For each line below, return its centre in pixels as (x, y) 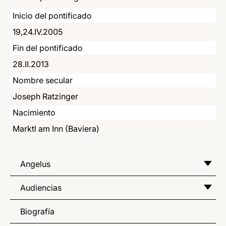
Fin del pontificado (48, 48)
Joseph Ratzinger (45, 96)
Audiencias (41, 187)
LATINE (169, 7)
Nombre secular (43, 80)
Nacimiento (34, 112)
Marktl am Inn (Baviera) (56, 128)
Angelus (35, 164)
